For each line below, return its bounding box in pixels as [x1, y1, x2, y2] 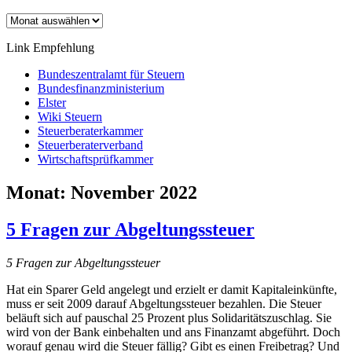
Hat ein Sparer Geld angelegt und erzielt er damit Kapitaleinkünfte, [6, 282, 337, 296]
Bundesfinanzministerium [38, 82, 164, 95]
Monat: [6, 181, 71, 203]
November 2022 [71, 181, 197, 203]
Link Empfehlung [6, 41, 94, 54]
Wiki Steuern [38, 110, 102, 123]
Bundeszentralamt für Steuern [38, 68, 185, 81]
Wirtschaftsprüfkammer [38, 152, 153, 166]
